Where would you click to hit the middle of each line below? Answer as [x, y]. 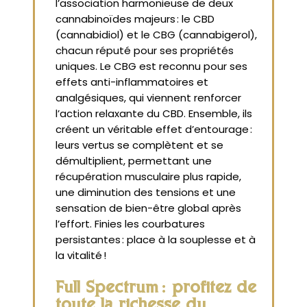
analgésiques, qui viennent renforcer [148, 98]
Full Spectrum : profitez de [156, 288]
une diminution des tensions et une [146, 193]
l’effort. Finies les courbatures [130, 224]
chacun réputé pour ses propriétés [145, 51]
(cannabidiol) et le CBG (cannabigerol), [156, 35]
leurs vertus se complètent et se [139, 145]
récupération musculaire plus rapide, [148, 177]
